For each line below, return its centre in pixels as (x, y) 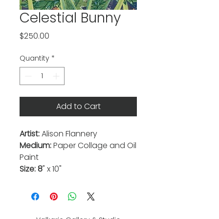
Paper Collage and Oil (94, 145)
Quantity (34, 58)
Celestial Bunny (70, 18)
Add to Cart (78, 106)
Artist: (31, 133)
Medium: (35, 145)
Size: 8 (31, 169)
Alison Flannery (69, 133)
